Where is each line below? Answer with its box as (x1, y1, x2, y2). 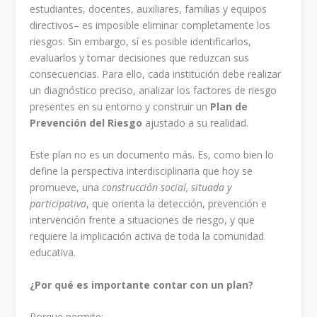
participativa (30, 197, 87, 211)
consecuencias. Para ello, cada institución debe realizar (30, 67, 282, 81)
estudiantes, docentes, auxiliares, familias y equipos (30, 1, 267, 16)
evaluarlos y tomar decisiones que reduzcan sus (30, 50, 250, 64)
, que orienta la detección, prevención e (86, 197, 267, 211)
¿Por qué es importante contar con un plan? (30, 277, 254, 292)
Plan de (210, 99, 248, 113)
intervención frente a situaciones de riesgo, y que (30, 213, 255, 227)
